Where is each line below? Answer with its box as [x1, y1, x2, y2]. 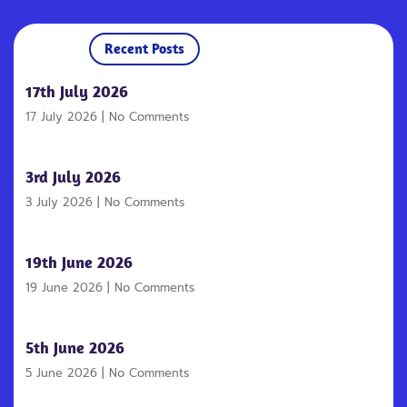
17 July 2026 [25, 108, 102, 125]
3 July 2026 [25, 194, 97, 211]
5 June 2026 [25, 364, 102, 382]
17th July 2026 [25, 81, 128, 102]
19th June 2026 [25, 252, 133, 273]
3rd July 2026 [25, 166, 121, 187]
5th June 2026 [25, 337, 124, 358]
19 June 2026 [25, 279, 107, 296]
